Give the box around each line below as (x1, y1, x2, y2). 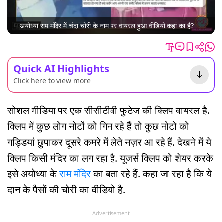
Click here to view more (13, 75, 91, 85)
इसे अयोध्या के (7, 166, 59, 180)
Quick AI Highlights (13, 61, 109, 75)
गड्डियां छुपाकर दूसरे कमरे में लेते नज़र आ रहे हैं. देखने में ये (7, 135, 211, 149)
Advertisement (92, 209, 130, 217)
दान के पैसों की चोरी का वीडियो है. (7, 182, 125, 196)
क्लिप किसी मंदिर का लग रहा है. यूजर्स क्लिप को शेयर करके (7, 151, 213, 165)
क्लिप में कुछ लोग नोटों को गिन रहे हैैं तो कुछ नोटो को (7, 119, 189, 133)
